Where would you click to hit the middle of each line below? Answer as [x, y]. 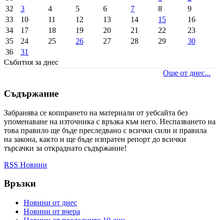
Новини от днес [50, 203]
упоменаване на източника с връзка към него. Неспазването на [110, 121]
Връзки [20, 184]
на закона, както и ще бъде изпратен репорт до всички [95, 139]
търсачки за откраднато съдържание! [65, 148]
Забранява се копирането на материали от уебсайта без [96, 112]
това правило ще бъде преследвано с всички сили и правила [105, 130]
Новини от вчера [52, 212]
